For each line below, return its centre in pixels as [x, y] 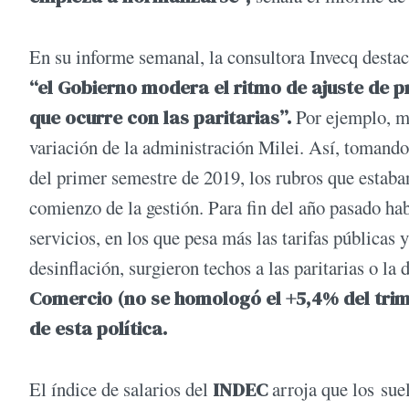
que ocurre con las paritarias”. [160, 117]
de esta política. [98, 328]
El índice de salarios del [121, 389]
